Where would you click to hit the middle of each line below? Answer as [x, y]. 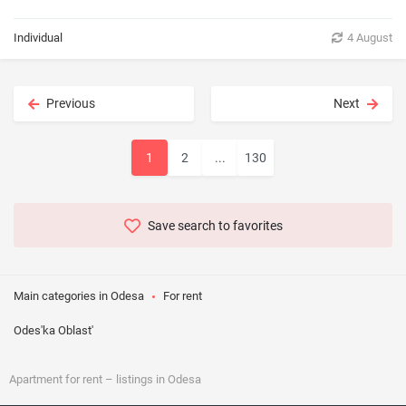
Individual [38, 38]
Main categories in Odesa [79, 296]
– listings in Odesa [152, 380]
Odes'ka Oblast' [53, 331]
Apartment [37, 380]
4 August [370, 38]
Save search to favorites [215, 226]
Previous [71, 103]
